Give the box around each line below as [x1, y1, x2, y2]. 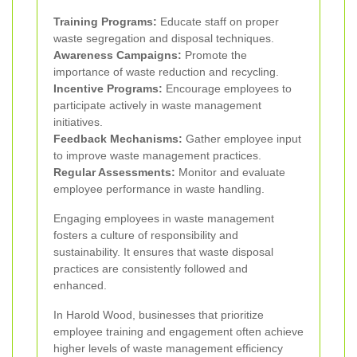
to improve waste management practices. [53, 149, 261, 163]
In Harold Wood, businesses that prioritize [53, 308, 264, 322]
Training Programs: [53, 15, 157, 29]
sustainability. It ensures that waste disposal [53, 245, 273, 259]
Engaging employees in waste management [53, 212, 274, 226]
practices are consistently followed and [53, 262, 248, 276]
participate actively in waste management [53, 99, 261, 112]
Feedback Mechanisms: [53, 132, 182, 146]
